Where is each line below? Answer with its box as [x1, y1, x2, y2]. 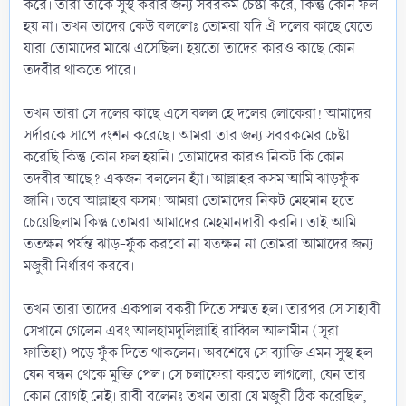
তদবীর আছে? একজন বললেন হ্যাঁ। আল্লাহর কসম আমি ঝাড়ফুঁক [24, 168, 359, 189]
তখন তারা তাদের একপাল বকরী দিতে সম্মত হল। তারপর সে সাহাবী [24, 298, 381, 320]
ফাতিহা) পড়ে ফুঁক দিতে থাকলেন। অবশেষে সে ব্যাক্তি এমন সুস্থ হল [24, 342, 372, 363]
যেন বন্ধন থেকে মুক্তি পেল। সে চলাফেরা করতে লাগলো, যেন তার [24, 363, 366, 385]
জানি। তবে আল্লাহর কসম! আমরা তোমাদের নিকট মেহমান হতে [24, 189, 354, 211]
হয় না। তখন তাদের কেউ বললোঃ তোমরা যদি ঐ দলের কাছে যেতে [24, 15, 372, 37]
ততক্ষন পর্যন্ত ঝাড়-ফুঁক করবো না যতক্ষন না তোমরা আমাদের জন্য [24, 233, 373, 255]
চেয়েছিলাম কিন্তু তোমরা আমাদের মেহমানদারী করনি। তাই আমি [24, 211, 356, 233]
